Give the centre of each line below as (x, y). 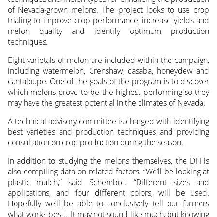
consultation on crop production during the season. (95, 142)
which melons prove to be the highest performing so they (108, 92)
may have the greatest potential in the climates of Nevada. (106, 102)
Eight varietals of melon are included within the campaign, (108, 60)
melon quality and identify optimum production (108, 31)
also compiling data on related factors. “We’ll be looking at (108, 171)
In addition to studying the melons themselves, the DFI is (108, 161)
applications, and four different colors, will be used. (108, 193)
